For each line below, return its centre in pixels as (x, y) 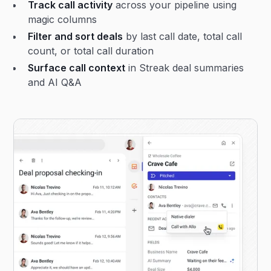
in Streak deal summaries (185, 68)
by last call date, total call (183, 37)
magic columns (63, 20)
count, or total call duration (91, 51)
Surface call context (77, 68)
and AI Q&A (55, 83)
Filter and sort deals (76, 37)
